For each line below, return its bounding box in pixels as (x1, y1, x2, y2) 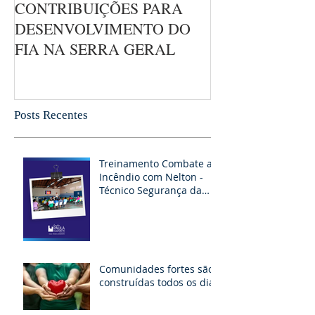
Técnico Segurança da (99, 184, 202, 198)
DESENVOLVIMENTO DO (15, 18, 191, 39)
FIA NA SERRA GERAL (15, 38, 175, 59)
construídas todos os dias (99, 276, 219, 290)
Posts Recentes (14, 108, 88, 122)
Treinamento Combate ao (99, 157, 218, 171)
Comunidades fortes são (99, 262, 214, 276)
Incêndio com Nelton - (99, 170, 203, 184)
